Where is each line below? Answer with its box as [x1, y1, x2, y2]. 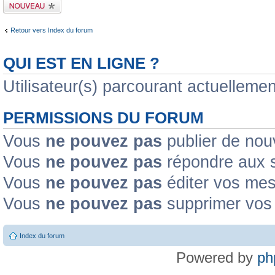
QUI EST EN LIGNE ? [3, 55, 160, 72]
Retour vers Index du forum [10, 26, 93, 34]
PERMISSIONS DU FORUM [3, 109, 204, 126]
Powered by [176, 249, 257, 266]
